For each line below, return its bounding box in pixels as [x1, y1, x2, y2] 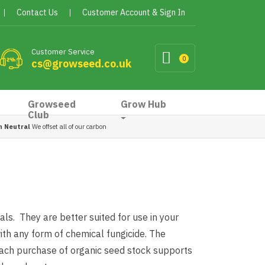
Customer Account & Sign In [82, 7, 185, 18]
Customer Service [31, 47, 95, 57]
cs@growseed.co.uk [31, 57, 131, 70]
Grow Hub [120, 98, 166, 110]
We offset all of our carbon [30, 122, 106, 131]
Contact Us [17, 7, 58, 18]
